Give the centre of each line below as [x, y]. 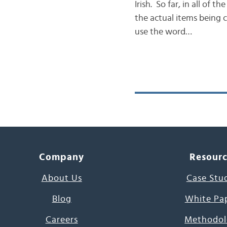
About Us [62, 178]
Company [62, 157]
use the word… [163, 32]
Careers [62, 220]
